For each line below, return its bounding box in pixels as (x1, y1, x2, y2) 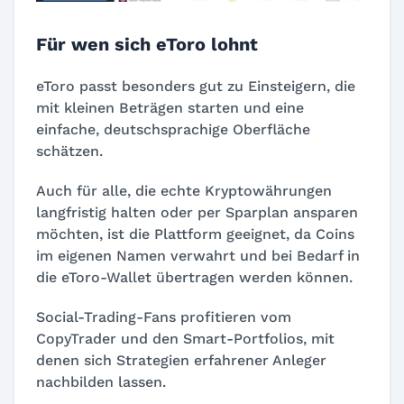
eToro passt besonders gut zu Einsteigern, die (36, 78, 355, 96)
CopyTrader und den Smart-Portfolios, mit (36, 330, 335, 348)
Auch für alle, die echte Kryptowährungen (36, 182, 332, 200)
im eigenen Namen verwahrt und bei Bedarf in (36, 247, 360, 265)
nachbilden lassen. (36, 373, 166, 391)
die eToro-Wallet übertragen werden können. (36, 269, 353, 287)
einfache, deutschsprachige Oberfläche (36, 121, 310, 139)
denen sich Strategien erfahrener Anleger (36, 352, 326, 370)
